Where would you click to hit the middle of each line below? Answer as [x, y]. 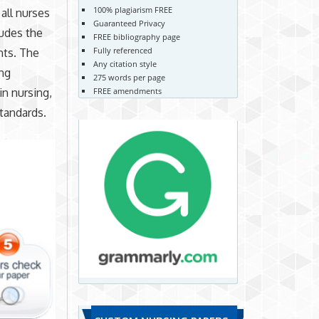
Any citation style [125, 63]
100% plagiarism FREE [132, 9]
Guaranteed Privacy [129, 23]
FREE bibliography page [136, 36]
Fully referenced [122, 50]
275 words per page [129, 77]
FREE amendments [127, 90]
